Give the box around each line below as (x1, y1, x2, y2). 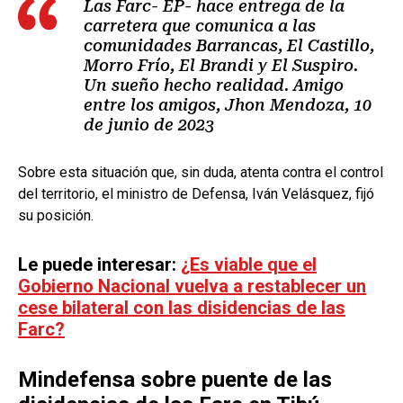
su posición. (18, 206, 94, 224)
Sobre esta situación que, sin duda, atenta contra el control (18, 163, 383, 181)
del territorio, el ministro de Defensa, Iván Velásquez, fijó (18, 184, 374, 202)
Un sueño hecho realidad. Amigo (84, 75, 344, 94)
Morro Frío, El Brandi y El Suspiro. (84, 55, 358, 75)
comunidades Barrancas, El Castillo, (84, 35, 374, 55)
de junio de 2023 (84, 114, 214, 134)
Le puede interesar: (18, 253, 181, 275)
